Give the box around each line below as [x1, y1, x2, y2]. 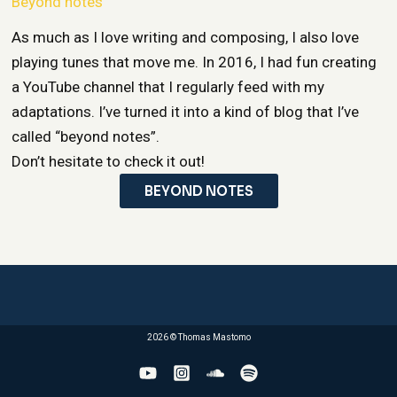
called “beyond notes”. [12, 128, 160, 146]
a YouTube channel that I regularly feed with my [12, 78, 325, 97]
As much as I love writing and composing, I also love [12, 28, 360, 47]
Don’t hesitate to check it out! [12, 152, 206, 171]
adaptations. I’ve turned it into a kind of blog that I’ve [12, 103, 360, 121]
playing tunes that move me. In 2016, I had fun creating [12, 53, 378, 72]
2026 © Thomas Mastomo [146, 332, 251, 343]
